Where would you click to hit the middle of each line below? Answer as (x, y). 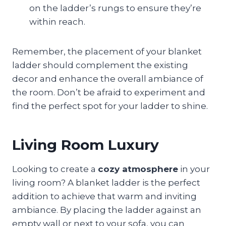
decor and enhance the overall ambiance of (108, 78)
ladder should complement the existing (100, 65)
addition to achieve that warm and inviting (104, 196)
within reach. (57, 21)
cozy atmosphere (138, 169)
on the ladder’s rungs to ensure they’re (115, 8)
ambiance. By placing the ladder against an (107, 210)
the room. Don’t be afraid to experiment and (109, 92)
